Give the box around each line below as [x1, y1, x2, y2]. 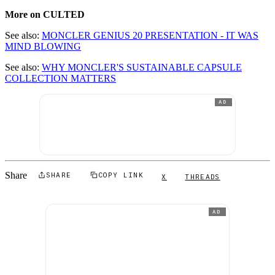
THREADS [185, 172, 220, 180]
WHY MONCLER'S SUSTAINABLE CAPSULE [42, 62, 242, 73]
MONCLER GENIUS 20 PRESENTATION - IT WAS [42, 30, 258, 41]
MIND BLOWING [5, 41, 81, 52]
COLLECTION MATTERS [5, 73, 116, 84]
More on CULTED [5, 9, 85, 20]
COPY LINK [98, 171, 144, 179]
